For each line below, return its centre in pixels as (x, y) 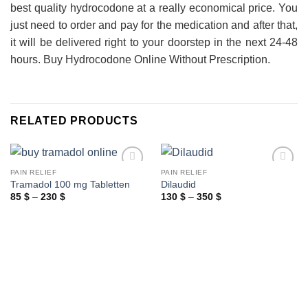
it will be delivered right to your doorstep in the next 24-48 (154, 43)
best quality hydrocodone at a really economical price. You (154, 8)
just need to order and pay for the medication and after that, (154, 25)
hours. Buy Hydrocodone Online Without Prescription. (140, 60)
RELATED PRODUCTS (74, 120)
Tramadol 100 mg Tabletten (70, 184)
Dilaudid (178, 184)
